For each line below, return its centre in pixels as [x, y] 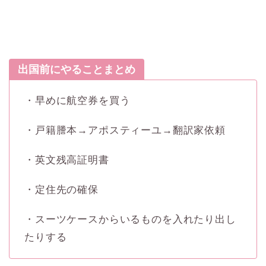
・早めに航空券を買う [77, 100]
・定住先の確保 [61, 189]
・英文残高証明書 [67, 160]
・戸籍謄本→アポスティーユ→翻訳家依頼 [125, 130]
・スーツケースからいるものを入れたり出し [130, 219]
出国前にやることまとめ [77, 69]
